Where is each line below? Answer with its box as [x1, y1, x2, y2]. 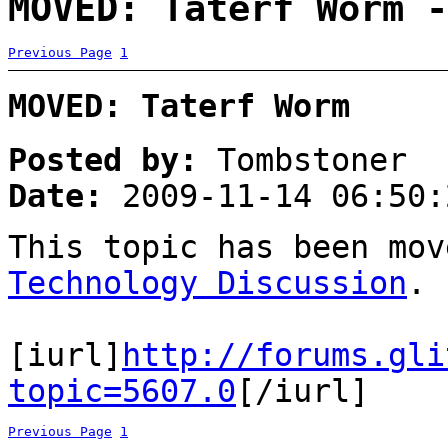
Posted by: [8, 141, 198, 178]
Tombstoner [198, 141, 407, 178]
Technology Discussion [8, 264, 407, 301]
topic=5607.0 [8, 372, 236, 409]
